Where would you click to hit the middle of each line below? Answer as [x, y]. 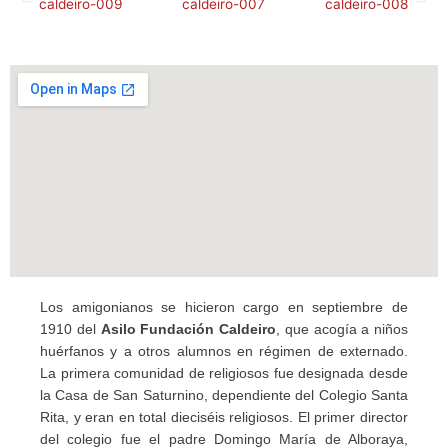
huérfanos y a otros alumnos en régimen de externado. [224, 351]
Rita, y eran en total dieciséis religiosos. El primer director [224, 417]
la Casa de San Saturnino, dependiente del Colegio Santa [224, 395]
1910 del [70, 329]
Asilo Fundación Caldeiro [188, 329]
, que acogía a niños [342, 329]
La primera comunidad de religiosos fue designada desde [224, 373]
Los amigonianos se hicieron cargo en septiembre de [224, 307]
